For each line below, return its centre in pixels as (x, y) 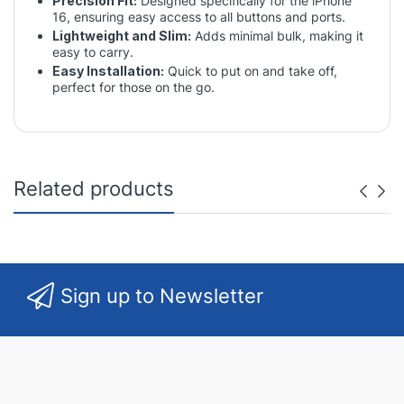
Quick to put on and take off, (251, 70)
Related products (94, 188)
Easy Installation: (108, 70)
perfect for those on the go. (133, 87)
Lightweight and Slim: (122, 35)
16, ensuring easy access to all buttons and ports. (199, 16)
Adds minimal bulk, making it (277, 35)
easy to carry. (93, 51)
